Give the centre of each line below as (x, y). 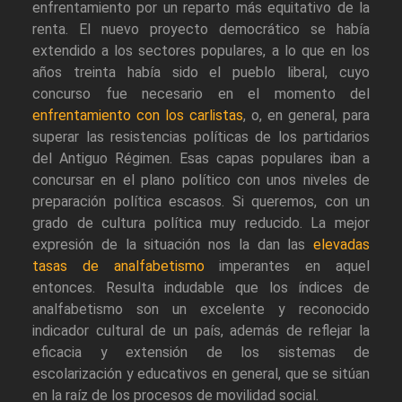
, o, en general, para (306, 116)
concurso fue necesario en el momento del (201, 94)
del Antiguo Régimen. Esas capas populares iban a (201, 159)
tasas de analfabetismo (118, 267)
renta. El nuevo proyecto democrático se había (201, 30)
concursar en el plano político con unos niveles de (201, 180)
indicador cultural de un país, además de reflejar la (201, 331)
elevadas (341, 245)
